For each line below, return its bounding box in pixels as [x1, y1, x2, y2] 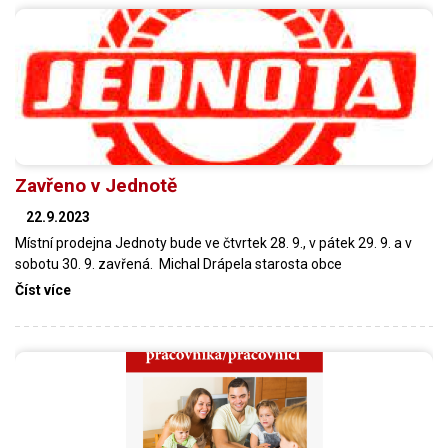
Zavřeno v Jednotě [15, 174, 177, 198]
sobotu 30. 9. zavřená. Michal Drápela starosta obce [15, 256, 342, 273]
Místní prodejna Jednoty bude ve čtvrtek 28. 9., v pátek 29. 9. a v [15, 235, 412, 252]
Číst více [15, 282, 71, 299]
